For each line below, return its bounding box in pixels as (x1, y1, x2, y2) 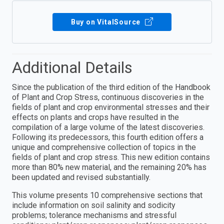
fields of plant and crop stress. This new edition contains (12, 152, 210, 162)
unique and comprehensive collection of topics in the (12, 142, 196, 152)
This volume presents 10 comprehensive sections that (12, 190, 202, 200)
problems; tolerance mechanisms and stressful (12, 210, 176, 220)
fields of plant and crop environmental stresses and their (12, 102, 209, 112)
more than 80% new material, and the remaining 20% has (12, 162, 206, 172)
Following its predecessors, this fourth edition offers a (12, 132, 203, 142)
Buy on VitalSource (70, 17, 143, 26)
